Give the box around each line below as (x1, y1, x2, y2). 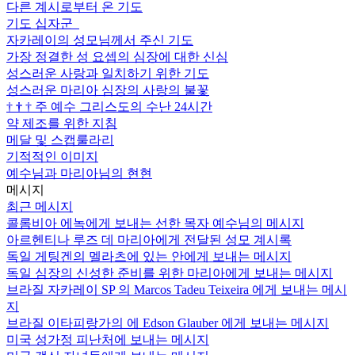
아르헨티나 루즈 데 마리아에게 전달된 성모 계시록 (6, 232, 292, 246)
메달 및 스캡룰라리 (6, 132, 114, 147)
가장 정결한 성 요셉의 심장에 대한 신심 (6, 49, 228, 63)
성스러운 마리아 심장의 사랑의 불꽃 (6, 82, 209, 97)
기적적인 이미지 (6, 149, 98, 163)
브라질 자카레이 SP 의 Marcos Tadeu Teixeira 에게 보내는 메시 (6, 282, 347, 296)
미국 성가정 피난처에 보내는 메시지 (6, 332, 209, 346)
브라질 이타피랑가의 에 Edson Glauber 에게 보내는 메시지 (6, 315, 329, 330)
